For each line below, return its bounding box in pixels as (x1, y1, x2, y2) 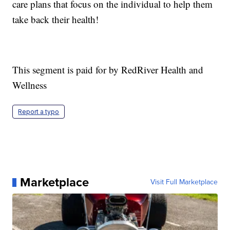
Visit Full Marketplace (150, 177, 218, 188)
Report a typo (18, 108, 60, 116)
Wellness (12, 79, 47, 92)
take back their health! (12, 13, 99, 26)
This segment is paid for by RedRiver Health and (12, 63, 204, 76)
